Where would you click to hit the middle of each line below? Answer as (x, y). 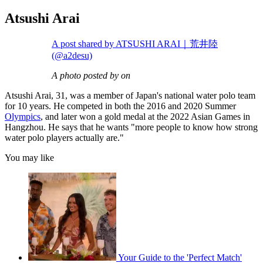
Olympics (23, 117)
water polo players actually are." (64, 138)
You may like (29, 158)
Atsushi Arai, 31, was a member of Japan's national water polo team (130, 96)
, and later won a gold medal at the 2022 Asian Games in (145, 117)
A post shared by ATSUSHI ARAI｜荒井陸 (135, 44)
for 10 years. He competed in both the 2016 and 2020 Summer (120, 106)
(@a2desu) (72, 56)
